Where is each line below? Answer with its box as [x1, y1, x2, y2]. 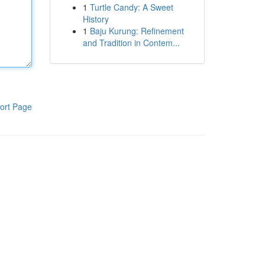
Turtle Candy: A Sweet [89, 1, 173, 13]
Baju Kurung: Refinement [89, 25, 184, 37]
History [82, 13, 109, 25]
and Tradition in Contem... [82, 37, 180, 49]
